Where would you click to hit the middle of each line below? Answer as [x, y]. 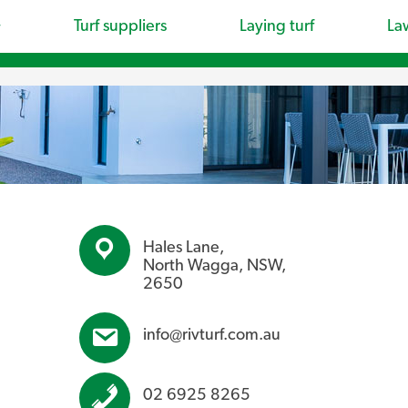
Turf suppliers [120, 26]
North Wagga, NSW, [215, 265]
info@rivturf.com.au [212, 335]
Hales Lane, [184, 247]
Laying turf [277, 26]
